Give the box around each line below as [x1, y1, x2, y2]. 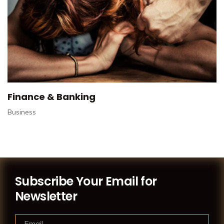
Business [7, 107, 36, 116]
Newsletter [15, 187, 77, 204]
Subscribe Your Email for [15, 172, 157, 189]
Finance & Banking [7, 90, 95, 103]
